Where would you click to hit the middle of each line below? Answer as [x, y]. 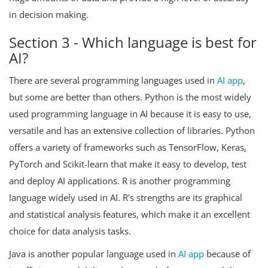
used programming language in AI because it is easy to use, [130, 114]
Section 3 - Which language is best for [133, 42]
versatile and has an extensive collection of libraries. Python [132, 131]
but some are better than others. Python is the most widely [130, 97]
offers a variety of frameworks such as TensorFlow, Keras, [128, 147]
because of [227, 254]
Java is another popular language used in [94, 254]
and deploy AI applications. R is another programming [120, 181]
